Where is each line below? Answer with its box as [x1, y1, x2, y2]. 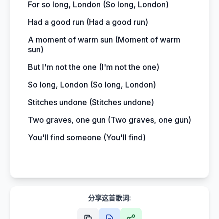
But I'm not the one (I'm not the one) [28, 62, 159, 72]
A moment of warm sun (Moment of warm [28, 35, 180, 44]
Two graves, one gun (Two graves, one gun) [28, 115, 191, 125]
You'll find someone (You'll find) [28, 132, 146, 142]
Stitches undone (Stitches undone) [28, 97, 154, 107]
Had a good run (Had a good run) [28, 17, 148, 27]
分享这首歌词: [88, 194, 131, 202]
